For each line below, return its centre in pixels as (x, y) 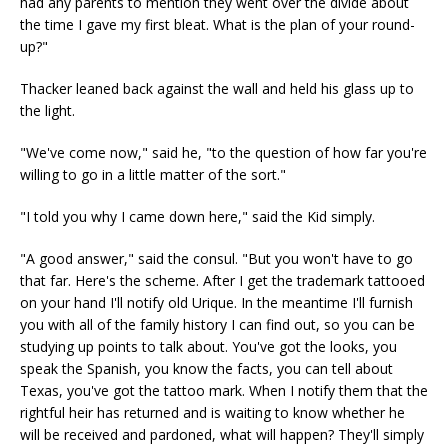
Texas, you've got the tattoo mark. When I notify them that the (224, 390)
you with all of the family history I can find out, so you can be (217, 324)
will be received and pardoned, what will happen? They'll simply (222, 434)
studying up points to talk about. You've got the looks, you (208, 346)
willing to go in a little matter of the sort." (153, 174)
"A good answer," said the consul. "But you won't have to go (216, 258)
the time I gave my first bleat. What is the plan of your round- (217, 24)
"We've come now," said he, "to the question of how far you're (223, 152)
